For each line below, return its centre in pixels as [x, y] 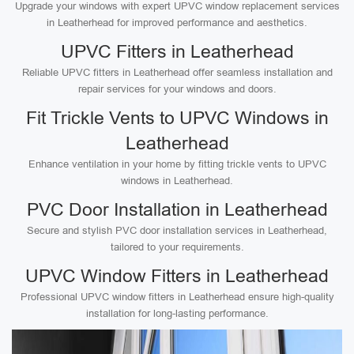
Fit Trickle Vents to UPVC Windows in [177, 118]
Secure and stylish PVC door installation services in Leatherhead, [177, 230]
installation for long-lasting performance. [177, 313]
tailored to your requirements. [177, 247]
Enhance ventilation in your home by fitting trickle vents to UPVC [177, 164]
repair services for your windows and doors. [177, 89]
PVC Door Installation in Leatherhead [177, 209]
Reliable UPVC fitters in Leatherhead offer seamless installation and [177, 72]
